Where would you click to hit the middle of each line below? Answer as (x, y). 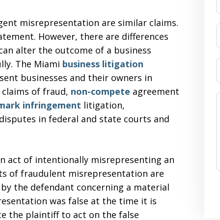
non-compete (100, 91)
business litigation (103, 64)
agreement (155, 91)
